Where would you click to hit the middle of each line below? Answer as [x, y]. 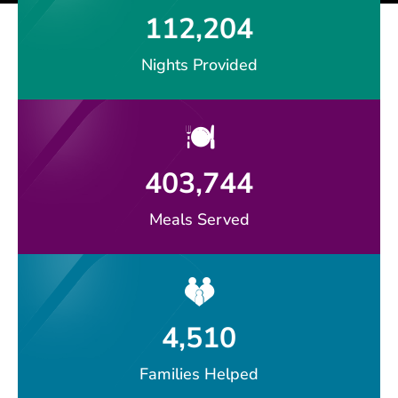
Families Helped [199, 374]
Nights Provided [199, 65]
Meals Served [199, 220]
